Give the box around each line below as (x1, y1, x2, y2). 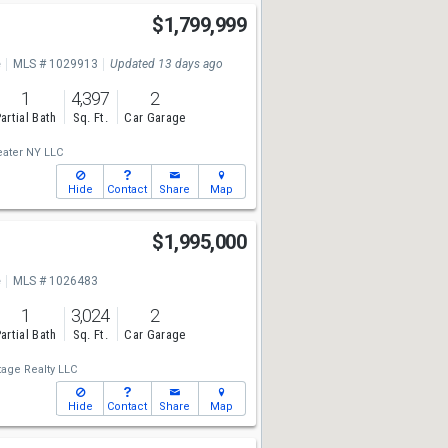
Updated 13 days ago (109, 57, 223, 71)
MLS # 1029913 (12, 57, 98, 71)
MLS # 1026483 (12, 274, 98, 288)
